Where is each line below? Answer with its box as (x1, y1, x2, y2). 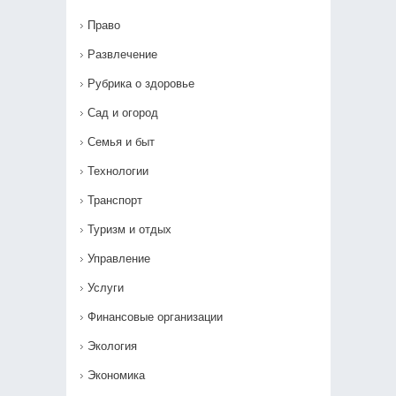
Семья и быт (87, 134, 155, 148)
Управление (87, 251, 150, 265)
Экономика (87, 368, 145, 382)
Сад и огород (87, 105, 158, 119)
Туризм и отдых (87, 222, 171, 236)
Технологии (87, 164, 148, 178)
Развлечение (87, 47, 157, 61)
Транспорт (87, 193, 142, 207)
